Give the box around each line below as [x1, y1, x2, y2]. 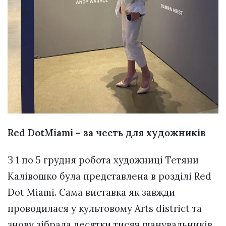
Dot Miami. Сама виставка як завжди [8, 186, 175, 199]
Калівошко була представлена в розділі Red [8, 170, 211, 183]
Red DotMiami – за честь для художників [8, 126, 206, 139]
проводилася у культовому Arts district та [8, 202, 202, 215]
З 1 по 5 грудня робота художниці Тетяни [8, 154, 199, 166]
